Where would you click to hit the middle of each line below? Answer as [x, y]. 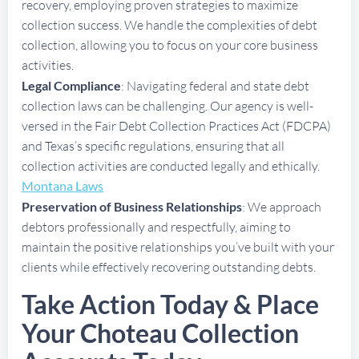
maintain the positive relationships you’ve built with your [178, 246]
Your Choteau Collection [160, 333]
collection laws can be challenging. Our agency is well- [167, 105]
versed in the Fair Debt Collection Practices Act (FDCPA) [176, 125]
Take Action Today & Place [170, 304]
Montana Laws [63, 185]
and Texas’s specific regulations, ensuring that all [153, 145]
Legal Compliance [71, 85]
